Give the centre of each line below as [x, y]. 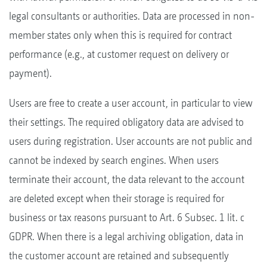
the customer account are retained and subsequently [119, 255]
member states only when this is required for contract [120, 35]
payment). [30, 73]
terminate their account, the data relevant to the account [127, 179]
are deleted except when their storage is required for [117, 198]
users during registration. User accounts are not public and [131, 141]
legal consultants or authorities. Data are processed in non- [132, 15]
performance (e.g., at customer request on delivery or [119, 54]
